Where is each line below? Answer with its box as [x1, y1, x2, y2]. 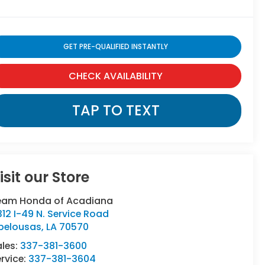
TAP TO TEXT [72, 101, 160, 121]
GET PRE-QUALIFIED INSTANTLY [63, 41, 169, 52]
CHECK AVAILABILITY [69, 69, 163, 83]
